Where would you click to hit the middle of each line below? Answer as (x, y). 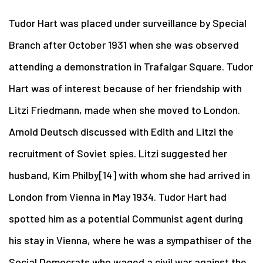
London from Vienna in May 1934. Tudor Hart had (118, 196)
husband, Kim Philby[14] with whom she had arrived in (129, 175)
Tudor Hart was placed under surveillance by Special (128, 23)
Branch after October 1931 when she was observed (124, 44)
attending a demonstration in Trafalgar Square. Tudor (131, 66)
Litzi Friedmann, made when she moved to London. (124, 109)
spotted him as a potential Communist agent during (126, 218)
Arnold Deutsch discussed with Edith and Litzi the (121, 131)
